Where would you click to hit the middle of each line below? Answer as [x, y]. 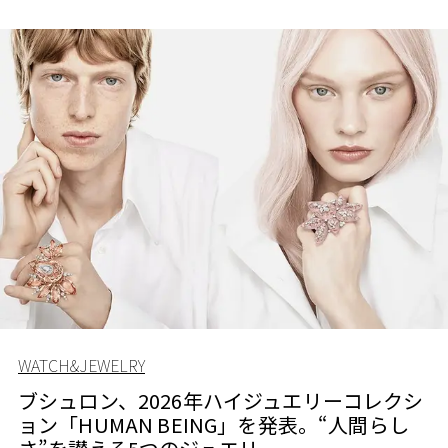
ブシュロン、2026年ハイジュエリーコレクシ [221, 401]
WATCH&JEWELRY [81, 365]
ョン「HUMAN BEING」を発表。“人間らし [213, 425]
